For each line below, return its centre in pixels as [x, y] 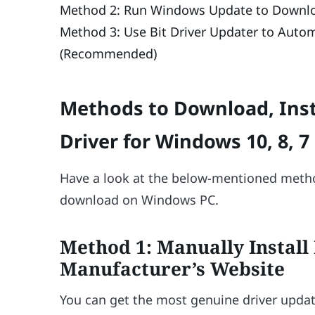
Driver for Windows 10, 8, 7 [185, 141]
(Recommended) [109, 53]
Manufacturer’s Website [173, 269]
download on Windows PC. [140, 199]
